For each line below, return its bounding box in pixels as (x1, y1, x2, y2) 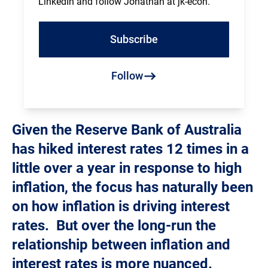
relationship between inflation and (12, 236, 230, 254)
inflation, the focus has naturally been (12, 179, 253, 196)
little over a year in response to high (12, 160, 242, 177)
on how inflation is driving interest (12, 198, 230, 215)
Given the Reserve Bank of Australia (12, 121, 242, 139)
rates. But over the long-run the (12, 217, 216, 234)
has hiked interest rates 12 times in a (12, 141, 249, 158)
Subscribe (110, 33, 158, 46)
